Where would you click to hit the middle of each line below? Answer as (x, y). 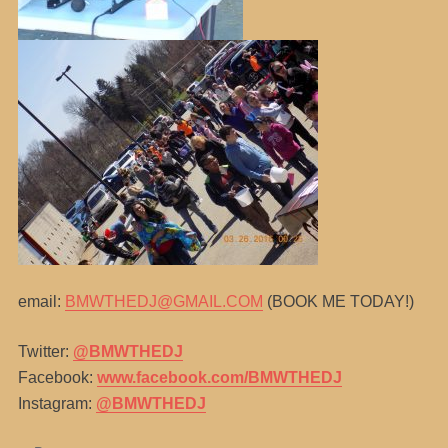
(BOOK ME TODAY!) (338, 301)
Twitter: (45, 351)
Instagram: (56, 403)
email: (41, 301)
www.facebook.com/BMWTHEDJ (219, 377)
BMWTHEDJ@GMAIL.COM (163, 301)
